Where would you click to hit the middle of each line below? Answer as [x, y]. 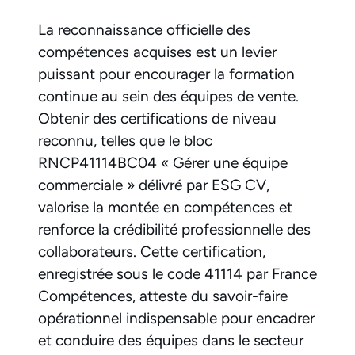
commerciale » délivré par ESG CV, [154, 185]
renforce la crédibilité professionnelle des [174, 230]
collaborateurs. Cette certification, [152, 252]
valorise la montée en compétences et [165, 208]
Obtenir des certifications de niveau [157, 119]
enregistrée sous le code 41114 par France [177, 274]
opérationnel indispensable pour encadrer [176, 319]
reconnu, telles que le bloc [125, 141]
